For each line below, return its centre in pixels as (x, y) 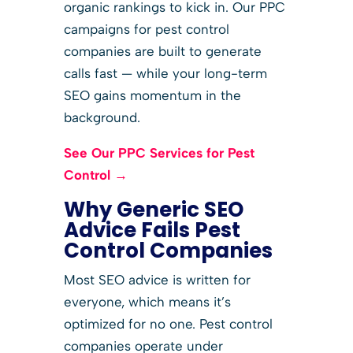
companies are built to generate (162, 51)
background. (102, 117)
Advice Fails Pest (152, 230)
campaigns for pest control (146, 29)
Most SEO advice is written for (157, 279)
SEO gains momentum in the (152, 95)
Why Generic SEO (153, 209)
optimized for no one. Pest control (168, 323)
